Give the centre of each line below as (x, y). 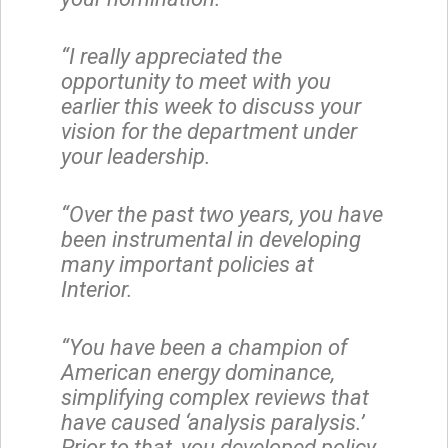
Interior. (97, 289)
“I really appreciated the (171, 56)
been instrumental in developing (211, 239)
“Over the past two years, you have (222, 214)
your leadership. (136, 156)
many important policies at (187, 264)
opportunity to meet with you (196, 81)
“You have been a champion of (204, 347)
